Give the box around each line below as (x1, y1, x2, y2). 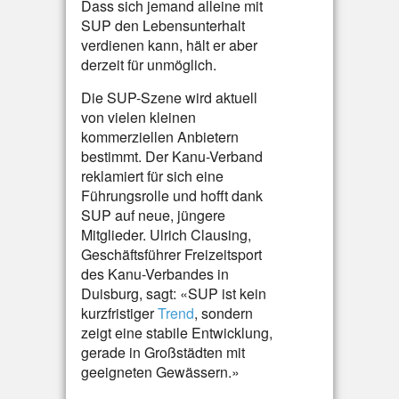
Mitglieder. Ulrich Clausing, (81, 224, 251, 245)
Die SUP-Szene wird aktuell (81, 87, 257, 108)
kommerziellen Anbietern (81, 126, 239, 147)
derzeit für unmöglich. (81, 54, 216, 75)
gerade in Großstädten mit (81, 342, 245, 362)
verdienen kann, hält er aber (81, 35, 257, 55)
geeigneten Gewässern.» (81, 362, 240, 382)
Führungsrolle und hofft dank (81, 185, 263, 206)
